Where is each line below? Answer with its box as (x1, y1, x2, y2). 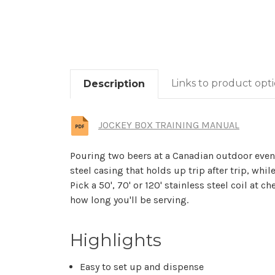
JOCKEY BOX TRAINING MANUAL (98, 118, 239, 131)
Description (83, 78, 145, 90)
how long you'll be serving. (70, 194, 188, 206)
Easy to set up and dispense (80, 261, 204, 273)
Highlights (70, 230, 162, 251)
